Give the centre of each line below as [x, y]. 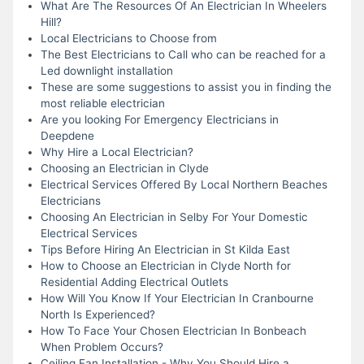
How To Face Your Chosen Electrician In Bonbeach [173, 330]
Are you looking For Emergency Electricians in [159, 119]
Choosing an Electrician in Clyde [124, 168]
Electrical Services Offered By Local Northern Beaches [184, 184]
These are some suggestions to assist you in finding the [186, 87]
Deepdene [67, 135]
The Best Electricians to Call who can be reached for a [183, 54]
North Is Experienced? [97, 314]
